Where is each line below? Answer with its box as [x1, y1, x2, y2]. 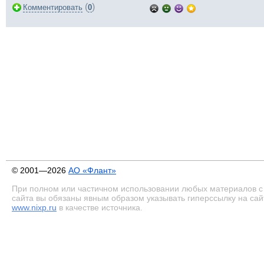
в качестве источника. [57, 203, 143, 212]
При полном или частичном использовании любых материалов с [12, 184, 263, 193]
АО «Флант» [68, 166, 116, 175]
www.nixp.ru [12, 203, 57, 212]
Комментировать [23, 3, 82, 12]
